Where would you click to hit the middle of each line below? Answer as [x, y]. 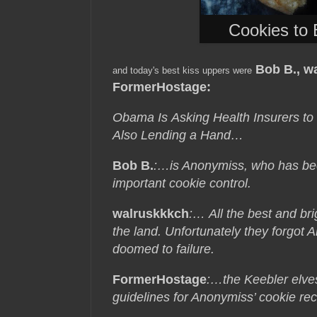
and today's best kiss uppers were [182, 70]
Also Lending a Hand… [178, 135]
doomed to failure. [165, 249]
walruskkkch [151, 213]
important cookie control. [184, 183]
